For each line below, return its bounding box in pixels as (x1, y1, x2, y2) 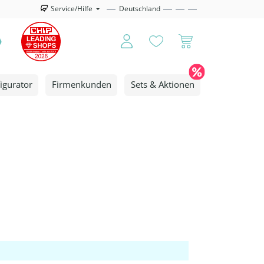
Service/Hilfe (51, 4, 95, 14)
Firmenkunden (51, 78, 111, 90)
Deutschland (119, 4, 160, 14)
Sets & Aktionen (130, 78, 194, 90)
